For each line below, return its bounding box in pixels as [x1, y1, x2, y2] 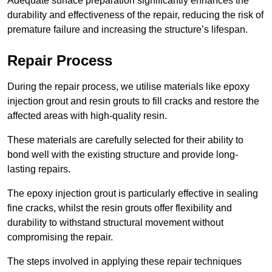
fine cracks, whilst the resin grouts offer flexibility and [7, 203, 232, 214]
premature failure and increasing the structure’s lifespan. [7, 24, 248, 35]
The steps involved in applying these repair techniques [7, 256, 242, 267]
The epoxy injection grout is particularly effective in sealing [7, 188, 258, 199]
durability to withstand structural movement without [7, 217, 223, 228]
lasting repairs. [7, 164, 70, 175]
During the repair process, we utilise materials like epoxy [7, 81, 250, 92]
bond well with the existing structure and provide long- [7, 149, 238, 160]
